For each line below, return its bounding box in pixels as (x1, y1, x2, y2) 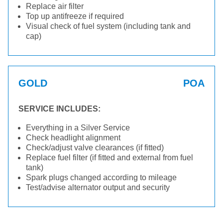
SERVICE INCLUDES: (18, 105, 101, 113)
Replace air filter (26, 2, 84, 10)
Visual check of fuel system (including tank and (26, 22, 191, 30)
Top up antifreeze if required (26, 12, 124, 20)
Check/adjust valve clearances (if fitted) (26, 143, 164, 152)
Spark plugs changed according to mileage (26, 173, 177, 182)
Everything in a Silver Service (26, 123, 130, 132)
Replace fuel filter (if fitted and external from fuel (26, 153, 193, 162)
